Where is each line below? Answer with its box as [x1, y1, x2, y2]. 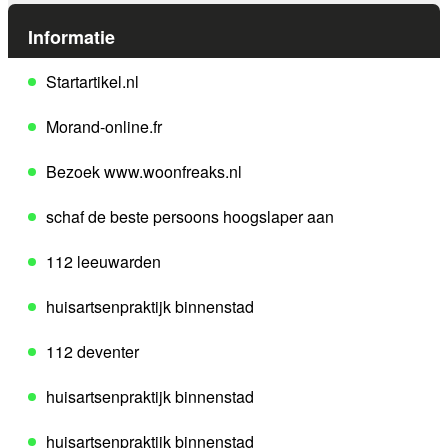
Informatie [28, 24, 115, 51]
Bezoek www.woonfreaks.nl [46, 160, 242, 184]
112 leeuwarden [46, 250, 161, 274]
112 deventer [46, 340, 139, 364]
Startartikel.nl [46, 70, 139, 94]
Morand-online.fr [46, 115, 162, 139]
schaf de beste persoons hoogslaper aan [46, 205, 334, 229]
